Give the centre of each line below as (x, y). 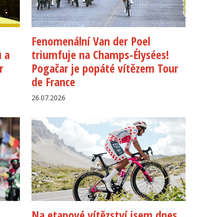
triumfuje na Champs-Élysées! (101, 55)
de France (54, 82)
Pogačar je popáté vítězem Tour (105, 68)
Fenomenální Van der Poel (91, 41)
